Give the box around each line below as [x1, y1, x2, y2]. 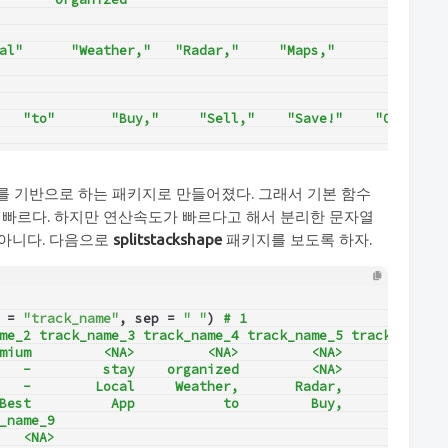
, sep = [118, 309, 183, 327]
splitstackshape [113, 230, 222, 248]
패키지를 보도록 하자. [222, 230, 372, 248]
